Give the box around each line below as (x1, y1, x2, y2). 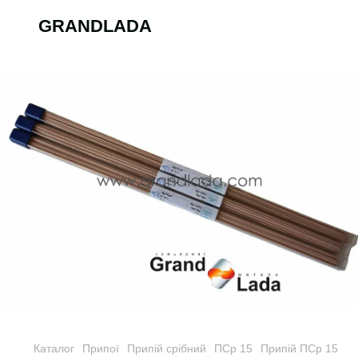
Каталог (34, 341, 74, 355)
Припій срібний (127, 341, 206, 355)
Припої (82, 341, 119, 355)
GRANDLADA (38, 15, 152, 36)
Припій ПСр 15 (261, 341, 338, 355)
